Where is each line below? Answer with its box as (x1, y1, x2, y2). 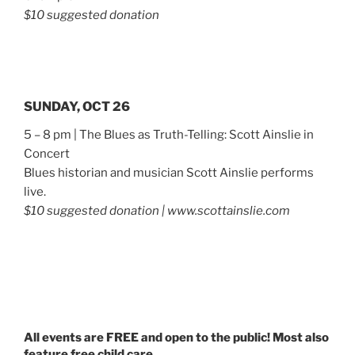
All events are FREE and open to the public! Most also (24, 330, 329, 345)
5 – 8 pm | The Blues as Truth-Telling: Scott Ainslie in (24, 128, 314, 143)
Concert (24, 147, 70, 162)
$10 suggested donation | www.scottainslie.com (24, 204, 290, 219)
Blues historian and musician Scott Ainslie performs (24, 166, 314, 181)
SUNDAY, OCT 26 (24, 99, 130, 115)
